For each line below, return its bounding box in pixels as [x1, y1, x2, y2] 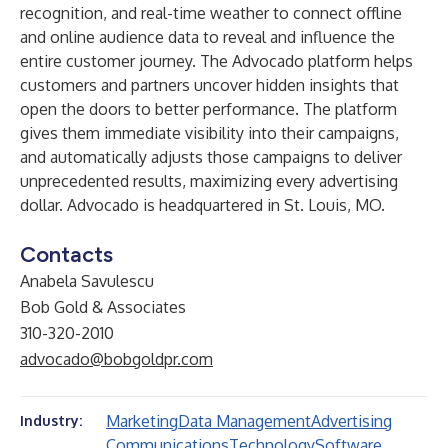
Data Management [178, 411, 311, 431]
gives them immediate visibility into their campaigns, [20, 123, 399, 143]
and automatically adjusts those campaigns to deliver [20, 147, 402, 167]
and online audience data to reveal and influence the [20, 27, 395, 47]
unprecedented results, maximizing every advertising [20, 171, 398, 191]
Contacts [20, 241, 113, 268]
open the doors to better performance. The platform [20, 99, 397, 119]
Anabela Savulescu [20, 271, 154, 291]
